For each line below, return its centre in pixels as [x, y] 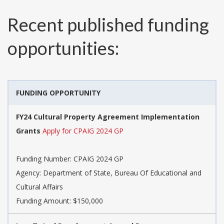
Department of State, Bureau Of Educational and [122, 173]
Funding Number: [45, 159]
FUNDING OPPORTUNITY [58, 93]
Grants [28, 131]
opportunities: [63, 48]
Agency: [29, 173]
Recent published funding [108, 25]
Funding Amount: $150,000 [59, 201]
